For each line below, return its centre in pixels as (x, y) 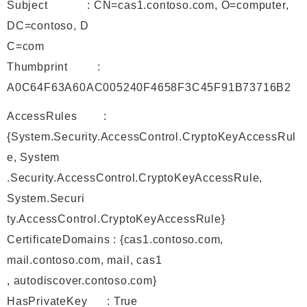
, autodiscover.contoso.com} (82, 281)
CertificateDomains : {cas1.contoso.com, (115, 240)
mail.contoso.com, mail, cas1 (85, 260)
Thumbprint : (54, 67)
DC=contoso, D (48, 26)
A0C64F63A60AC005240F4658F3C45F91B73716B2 (149, 88)
